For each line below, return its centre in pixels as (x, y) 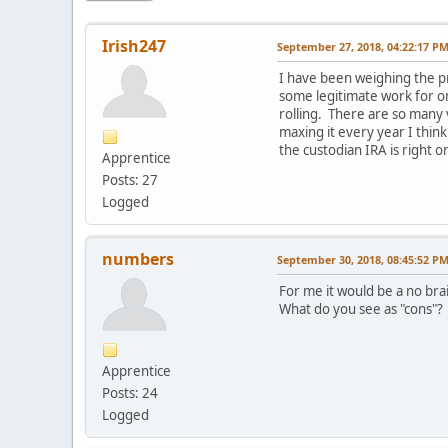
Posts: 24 (130, 392)
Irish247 (134, 45)
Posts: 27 (130, 179)
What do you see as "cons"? (361, 308)
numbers (138, 258)
